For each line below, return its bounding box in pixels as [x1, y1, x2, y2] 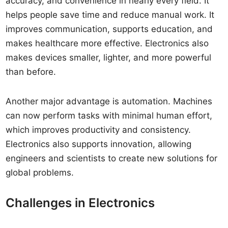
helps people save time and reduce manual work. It [6, 10, 215, 20]
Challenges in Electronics [6, 195, 155, 210]
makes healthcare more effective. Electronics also [6, 38, 209, 48]
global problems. [6, 167, 74, 178]
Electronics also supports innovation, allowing [6, 139, 192, 149]
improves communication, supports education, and [6, 24, 213, 34]
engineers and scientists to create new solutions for [6, 153, 218, 163]
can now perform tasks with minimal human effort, [6, 110, 213, 121]
